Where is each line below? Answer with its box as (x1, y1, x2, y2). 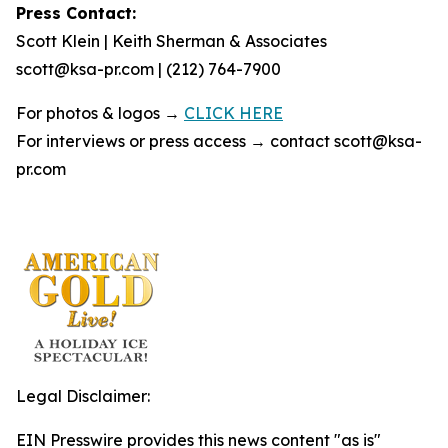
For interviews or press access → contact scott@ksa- (16, 131, 422, 151)
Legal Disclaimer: (16, 386, 150, 406)
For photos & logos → (16, 103, 184, 123)
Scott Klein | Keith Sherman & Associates (16, 31, 327, 51)
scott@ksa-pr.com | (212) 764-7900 (16, 59, 281, 79)
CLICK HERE (184, 103, 283, 123)
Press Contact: (16, 3, 136, 23)
